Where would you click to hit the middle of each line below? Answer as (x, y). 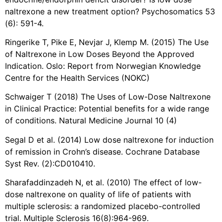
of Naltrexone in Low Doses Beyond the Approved (100, 54)
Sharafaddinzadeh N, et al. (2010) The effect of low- (103, 183)
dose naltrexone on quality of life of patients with (98, 194)
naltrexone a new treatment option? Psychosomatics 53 (110, 11)
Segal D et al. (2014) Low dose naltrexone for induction (109, 139)
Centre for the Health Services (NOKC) (77, 78)
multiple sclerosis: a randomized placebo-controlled (103, 206)
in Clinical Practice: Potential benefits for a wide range (107, 109)
